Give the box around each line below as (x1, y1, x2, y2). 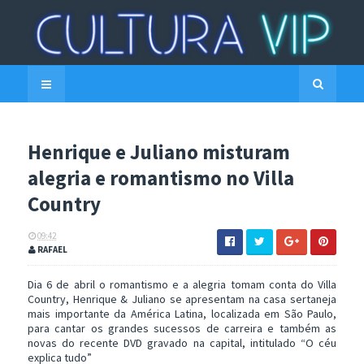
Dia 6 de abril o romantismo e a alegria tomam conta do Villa (28, 277, 336, 292)
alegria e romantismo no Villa (28, 165, 294, 192)
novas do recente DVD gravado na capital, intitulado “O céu (28, 336, 336, 351)
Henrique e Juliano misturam (28, 139, 290, 166)
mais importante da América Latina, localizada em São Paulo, (28, 306, 336, 322)
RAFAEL (36, 244, 67, 256)
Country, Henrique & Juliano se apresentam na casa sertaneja (28, 292, 336, 307)
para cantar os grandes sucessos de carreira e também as (28, 321, 336, 336)
